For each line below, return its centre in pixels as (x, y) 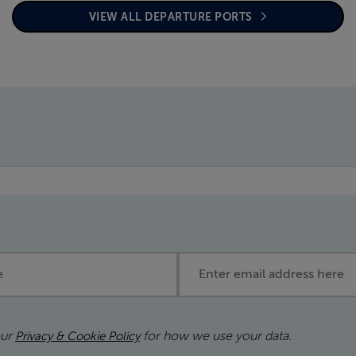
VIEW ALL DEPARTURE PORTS (172, 17)
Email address (223, 262)
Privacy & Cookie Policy (77, 337)
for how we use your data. (216, 337)
